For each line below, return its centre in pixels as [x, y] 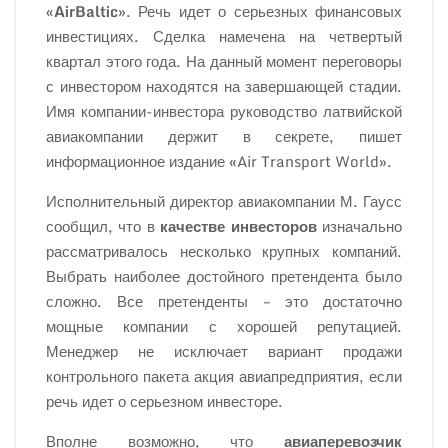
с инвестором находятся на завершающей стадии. [224, 86]
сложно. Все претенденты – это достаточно [224, 301]
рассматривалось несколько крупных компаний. [224, 251]
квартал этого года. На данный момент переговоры [224, 61]
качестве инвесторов [238, 226]
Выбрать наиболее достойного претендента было [224, 276]
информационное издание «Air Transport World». [219, 161]
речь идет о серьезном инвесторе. [164, 401]
